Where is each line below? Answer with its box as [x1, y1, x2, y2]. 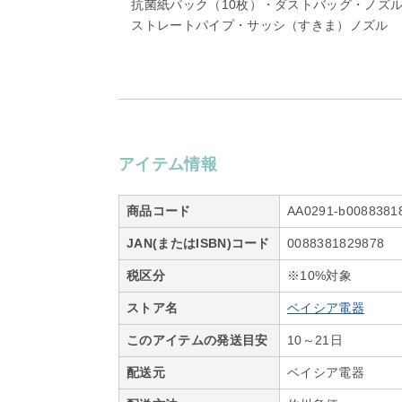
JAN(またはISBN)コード [127, 236, 270, 250]
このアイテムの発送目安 [127, 333, 268, 347]
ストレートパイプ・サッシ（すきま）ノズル [118, 18, 389, 32]
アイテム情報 [118, 155, 217, 173]
